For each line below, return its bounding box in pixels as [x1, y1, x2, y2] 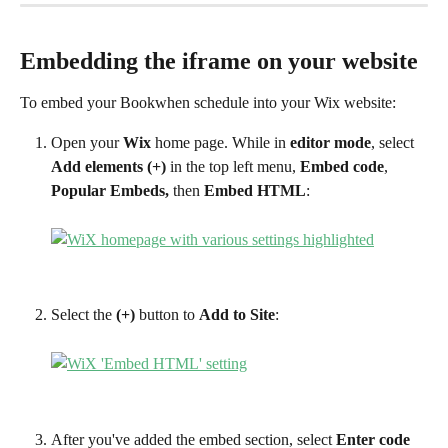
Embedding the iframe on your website [20, 47, 418, 74]
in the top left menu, [170, 158, 300, 176]
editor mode [290, 134, 371, 152]
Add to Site [199, 306, 275, 324]
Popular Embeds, [51, 182, 169, 200]
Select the [51, 306, 116, 324]
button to [139, 306, 199, 324]
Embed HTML [204, 182, 306, 200]
